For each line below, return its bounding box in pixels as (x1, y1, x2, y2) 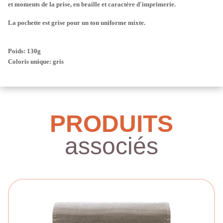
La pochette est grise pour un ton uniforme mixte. (8, 19, 145, 27)
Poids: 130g (8, 47, 41, 55)
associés (65, 133, 158, 160)
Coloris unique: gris (8, 58, 64, 66)
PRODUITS (50, 111, 173, 137)
